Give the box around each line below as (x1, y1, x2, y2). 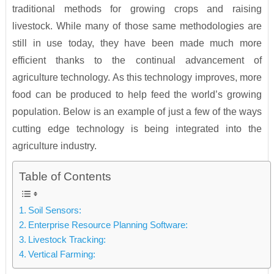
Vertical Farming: (28, 249, 95, 260)
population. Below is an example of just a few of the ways (12, 106, 262, 117)
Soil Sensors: (28, 205, 81, 216)
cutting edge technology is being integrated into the (12, 124, 262, 135)
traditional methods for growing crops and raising (12, 4, 262, 15)
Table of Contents (18, 170, 111, 183)
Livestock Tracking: (28, 234, 106, 245)
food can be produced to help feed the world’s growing (12, 89, 262, 100)
